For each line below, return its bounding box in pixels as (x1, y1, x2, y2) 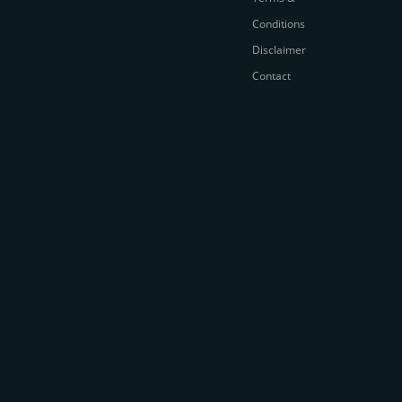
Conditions (251, 16, 305, 31)
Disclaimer (251, 42, 306, 57)
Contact (251, 68, 291, 83)
